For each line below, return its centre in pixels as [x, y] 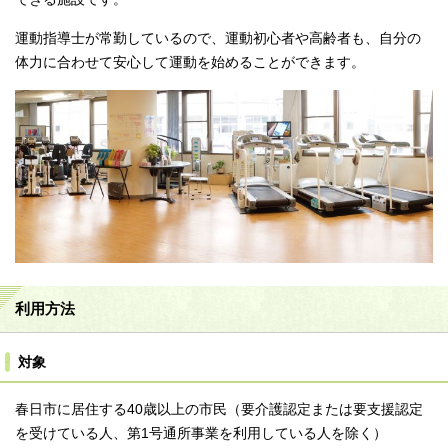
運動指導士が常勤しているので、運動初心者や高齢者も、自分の [218, 39]
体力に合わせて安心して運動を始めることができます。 [190, 63]
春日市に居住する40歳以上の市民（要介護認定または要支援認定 [219, 409]
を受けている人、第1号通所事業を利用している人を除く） [201, 433]
